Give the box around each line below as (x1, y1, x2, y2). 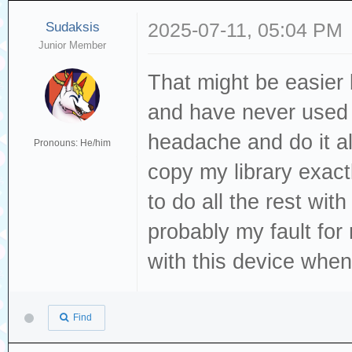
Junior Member (38, 39, 107, 51)
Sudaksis (45, 20, 100, 35)
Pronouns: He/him (34, 137, 112, 148)
